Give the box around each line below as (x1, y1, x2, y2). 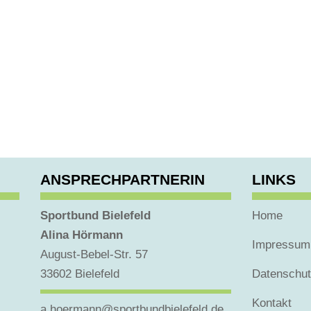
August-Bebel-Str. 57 (40, 247, 148, 261)
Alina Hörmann (40, 228, 123, 242)
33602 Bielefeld (40, 267, 119, 280)
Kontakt (251, 296, 292, 310)
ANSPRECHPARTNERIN (40, 171, 205, 187)
